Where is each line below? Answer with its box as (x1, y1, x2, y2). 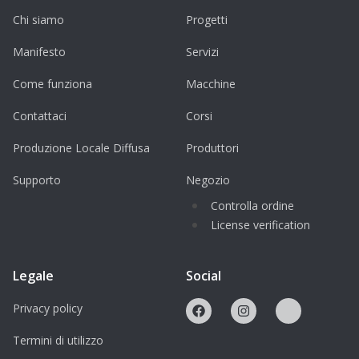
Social (186, 267, 221, 285)
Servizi (186, 44, 219, 60)
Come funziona (13, 76, 92, 92)
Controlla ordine (211, 198, 294, 214)
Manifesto (13, 44, 66, 60)
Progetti (186, 12, 228, 28)
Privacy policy (13, 301, 83, 317)
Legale (13, 267, 54, 285)
